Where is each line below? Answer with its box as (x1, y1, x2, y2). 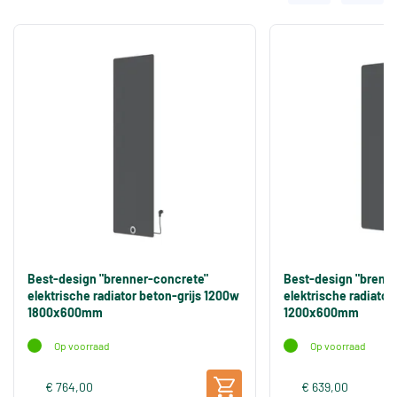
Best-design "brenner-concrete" (27, 270, 208, 286)
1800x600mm (27, 304, 103, 320)
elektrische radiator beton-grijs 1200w (27, 287, 239, 303)
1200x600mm (283, 304, 359, 320)
